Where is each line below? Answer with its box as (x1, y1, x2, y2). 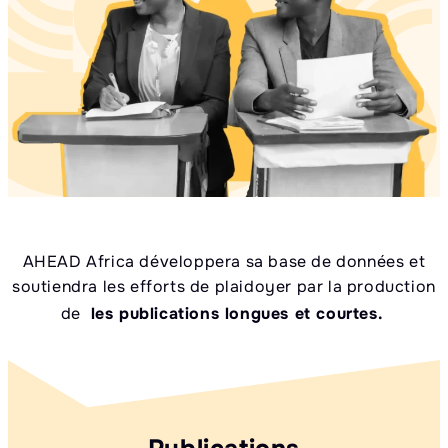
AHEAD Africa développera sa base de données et (22, 250, 426, 272)
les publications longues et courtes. (90, 302, 384, 324)
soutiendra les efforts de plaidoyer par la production (12, 275, 436, 297)
